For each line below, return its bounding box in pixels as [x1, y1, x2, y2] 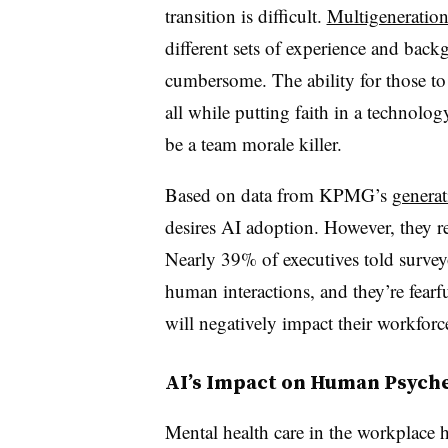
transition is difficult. [164, 2, 327, 28]
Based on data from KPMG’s [164, 181, 392, 207]
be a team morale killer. [164, 130, 342, 156]
